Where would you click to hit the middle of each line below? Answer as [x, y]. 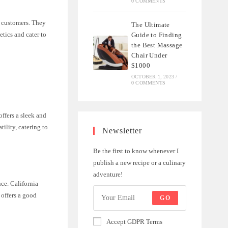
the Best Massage [157, 45]
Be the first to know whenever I [136, 151]
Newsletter [122, 130]
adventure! [108, 174]
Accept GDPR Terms [134, 221]
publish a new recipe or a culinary [139, 162]
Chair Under [149, 55]
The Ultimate [151, 24]
